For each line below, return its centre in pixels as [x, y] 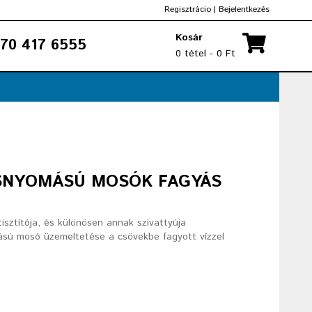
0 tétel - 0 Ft [205, 54]
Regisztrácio [188, 9]
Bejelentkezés [244, 9]
